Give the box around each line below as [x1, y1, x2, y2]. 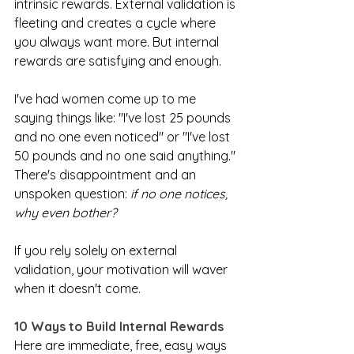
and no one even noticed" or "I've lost [14, 129, 233, 145]
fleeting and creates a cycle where [14, 15, 219, 32]
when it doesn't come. [14, 281, 141, 297]
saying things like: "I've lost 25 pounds [14, 110, 234, 126]
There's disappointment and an [14, 167, 199, 183]
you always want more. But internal [14, 34, 222, 51]
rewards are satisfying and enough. [14, 53, 221, 70]
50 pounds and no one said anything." [14, 148, 239, 164]
